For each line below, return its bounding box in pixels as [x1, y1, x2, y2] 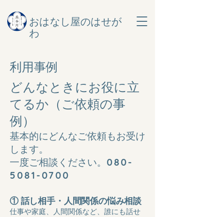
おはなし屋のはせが [29, 16, 122, 28]
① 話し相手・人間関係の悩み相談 [10, 195, 142, 206]
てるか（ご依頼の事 [10, 96, 125, 112]
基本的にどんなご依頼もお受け [10, 130, 145, 142]
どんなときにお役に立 [10, 79, 139, 95]
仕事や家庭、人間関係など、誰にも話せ [10, 207, 140, 216]
